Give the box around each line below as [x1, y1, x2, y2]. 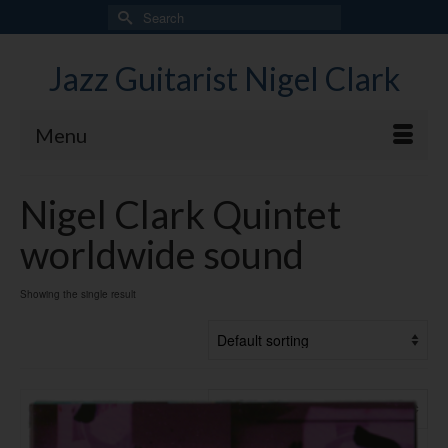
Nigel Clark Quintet [20, 191, 341, 237]
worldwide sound [20, 231, 304, 277]
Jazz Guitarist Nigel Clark [48, 59, 400, 98]
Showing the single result [20, 287, 136, 301]
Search [106, 4, 154, 24]
